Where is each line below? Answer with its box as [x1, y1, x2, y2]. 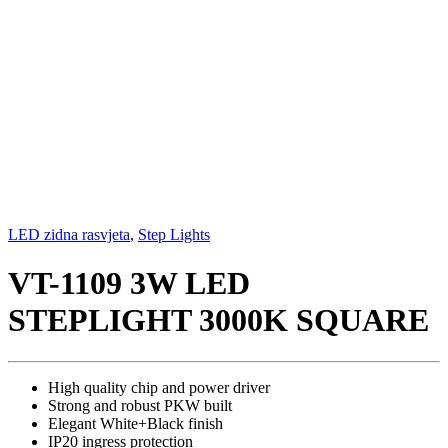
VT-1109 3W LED [8, 265, 250, 302]
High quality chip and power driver [48, 378, 270, 396]
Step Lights [138, 226, 210, 243]
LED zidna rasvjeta [8, 226, 130, 243]
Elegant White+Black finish [48, 414, 223, 432]
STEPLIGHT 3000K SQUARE [8, 302, 429, 339]
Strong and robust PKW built [48, 396, 232, 414]
